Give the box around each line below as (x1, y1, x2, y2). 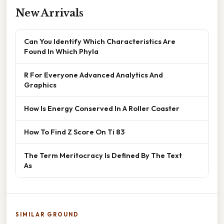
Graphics (24, 79, 56, 89)
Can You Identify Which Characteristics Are (24, 36, 175, 46)
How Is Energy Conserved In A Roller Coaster (24, 103, 179, 113)
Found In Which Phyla (24, 46, 98, 56)
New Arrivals (15, 6, 83, 19)
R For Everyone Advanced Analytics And (24, 69, 163, 79)
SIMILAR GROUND (15, 210, 79, 218)
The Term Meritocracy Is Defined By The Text (24, 150, 182, 160)
